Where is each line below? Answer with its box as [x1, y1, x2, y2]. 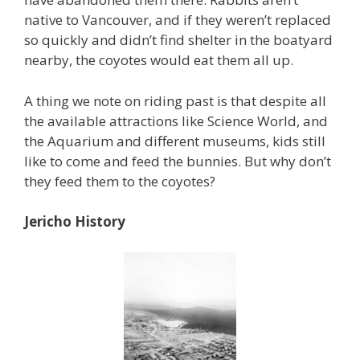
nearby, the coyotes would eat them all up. [24, 51, 293, 69]
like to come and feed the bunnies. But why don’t [24, 151, 331, 170]
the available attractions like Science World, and [24, 111, 328, 130]
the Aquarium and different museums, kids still [24, 131, 325, 150]
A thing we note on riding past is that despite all [24, 91, 326, 110]
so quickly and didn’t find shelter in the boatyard [24, 31, 333, 49]
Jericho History [24, 212, 125, 231]
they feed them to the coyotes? [24, 171, 215, 190]
